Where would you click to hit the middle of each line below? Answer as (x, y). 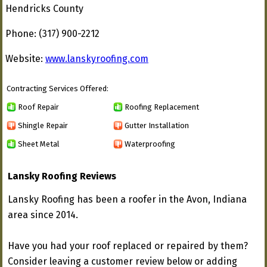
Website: (25, 59)
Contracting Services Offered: (58, 89)
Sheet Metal (39, 144)
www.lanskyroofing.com (97, 59)
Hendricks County (44, 9)
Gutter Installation (157, 125)
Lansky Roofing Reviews (62, 176)
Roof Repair (38, 107)
